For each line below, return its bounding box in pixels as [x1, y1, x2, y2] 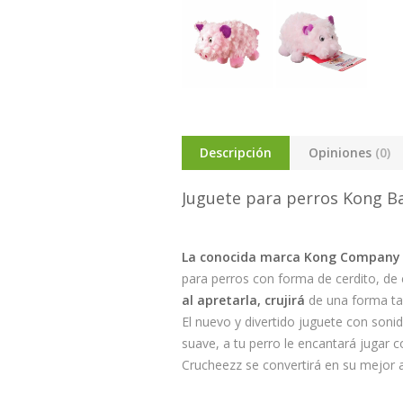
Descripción [200, 144, 272, 161]
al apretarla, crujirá [182, 291, 305, 309]
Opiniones [309, 144, 375, 161]
